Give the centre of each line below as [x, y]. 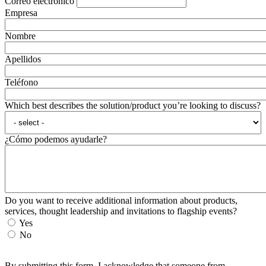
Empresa [21, 12]
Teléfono [21, 82]
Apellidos [23, 59]
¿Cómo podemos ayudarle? [56, 139]
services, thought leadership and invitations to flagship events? [121, 211]
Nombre [20, 36]
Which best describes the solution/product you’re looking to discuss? [133, 105]
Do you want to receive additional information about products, [121, 200]
